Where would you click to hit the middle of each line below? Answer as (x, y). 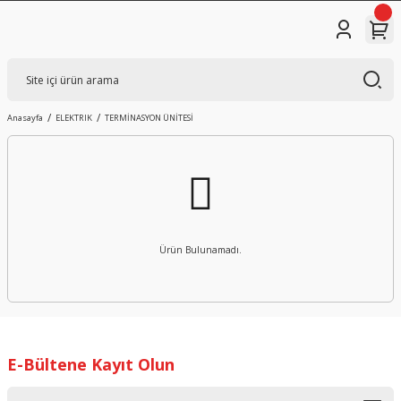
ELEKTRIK (74, 118)
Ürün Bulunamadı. (200, 250)
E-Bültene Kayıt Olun (91, 364)
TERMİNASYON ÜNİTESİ (149, 118)
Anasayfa (25, 118)
